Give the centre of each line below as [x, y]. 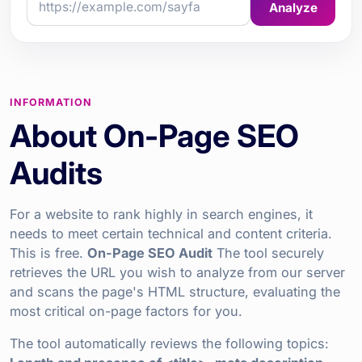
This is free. [48, 253]
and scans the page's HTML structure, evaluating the [175, 291]
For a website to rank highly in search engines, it [161, 214]
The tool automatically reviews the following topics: [169, 343]
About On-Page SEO [154, 135]
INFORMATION [51, 102]
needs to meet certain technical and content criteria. [171, 233]
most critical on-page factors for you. [126, 311]
